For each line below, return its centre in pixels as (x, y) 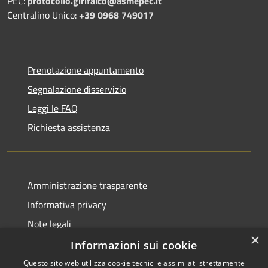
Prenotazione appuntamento (86, 70)
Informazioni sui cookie (134, 245)
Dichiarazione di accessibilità (86, 243)
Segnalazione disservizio (77, 89)
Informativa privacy (67, 204)
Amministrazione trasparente (87, 185)
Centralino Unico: (43, 15)
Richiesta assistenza (69, 127)
